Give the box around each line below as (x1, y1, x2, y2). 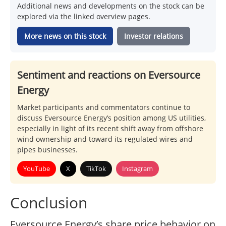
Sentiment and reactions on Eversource (17, 68, 200, 82)
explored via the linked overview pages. (17, 12, 150, 22)
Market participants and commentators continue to (17, 102, 190, 112)
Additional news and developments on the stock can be (17, 1, 204, 11)
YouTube (23, 164, 50, 174)
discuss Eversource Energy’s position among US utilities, (17, 113, 206, 123)
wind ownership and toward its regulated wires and (17, 134, 193, 144)
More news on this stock (24, 31, 106, 41)
